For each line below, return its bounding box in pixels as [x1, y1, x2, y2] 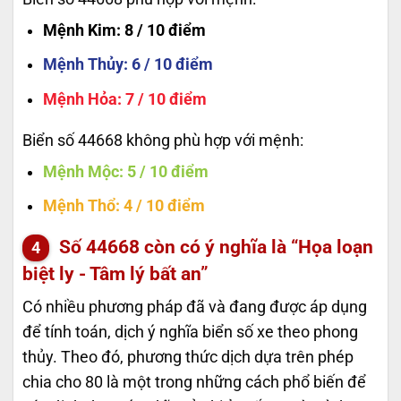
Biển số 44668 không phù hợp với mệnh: [22, 131, 303, 149]
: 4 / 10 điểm [115, 197, 205, 216]
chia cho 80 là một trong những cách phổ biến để [22, 373, 366, 392]
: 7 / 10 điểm [116, 90, 207, 108]
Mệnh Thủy [42, 55, 124, 74]
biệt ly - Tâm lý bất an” [22, 261, 209, 285]
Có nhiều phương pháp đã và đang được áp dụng [22, 298, 367, 317]
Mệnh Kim [42, 21, 116, 39]
